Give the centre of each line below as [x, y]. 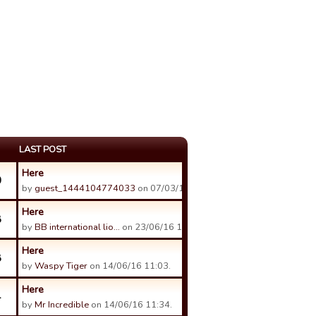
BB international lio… [77, 227]
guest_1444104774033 [85, 188]
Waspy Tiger [61, 266]
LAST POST [43, 150]
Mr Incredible [62, 305]
